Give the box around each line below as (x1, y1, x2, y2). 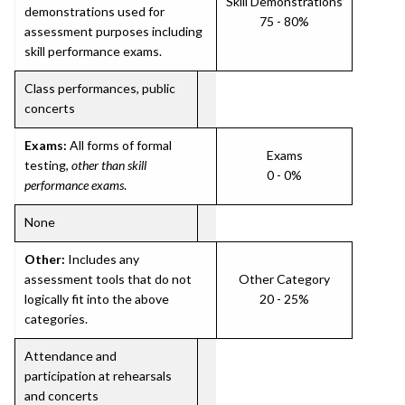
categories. (24, 311, 88, 326)
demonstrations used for (24, 4, 165, 19)
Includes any (65, 251, 139, 267)
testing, (24, 157, 71, 173)
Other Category (239, 271, 330, 287)
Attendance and (24, 348, 117, 363)
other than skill (71, 157, 146, 173)
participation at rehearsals (24, 368, 172, 383)
